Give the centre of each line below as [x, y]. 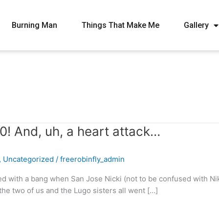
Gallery [197, 25]
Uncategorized [28, 159]
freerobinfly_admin [92, 159]
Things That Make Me [121, 25]
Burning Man [35, 25]
